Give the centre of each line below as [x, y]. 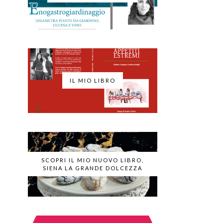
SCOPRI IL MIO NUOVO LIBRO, [93, 160]
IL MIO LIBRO [93, 80]
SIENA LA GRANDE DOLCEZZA [93, 168]
